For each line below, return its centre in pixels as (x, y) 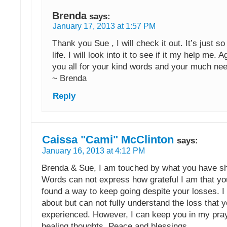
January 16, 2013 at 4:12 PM (93, 151)
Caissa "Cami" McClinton (108, 140)
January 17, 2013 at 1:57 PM (104, 26)
